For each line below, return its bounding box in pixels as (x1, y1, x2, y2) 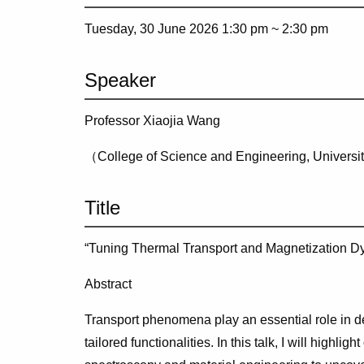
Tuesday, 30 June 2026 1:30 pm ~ (84, 21, 282, 36)
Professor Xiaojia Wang (84, 113, 220, 128)
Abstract (84, 276, 132, 291)
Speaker (84, 68, 156, 91)
